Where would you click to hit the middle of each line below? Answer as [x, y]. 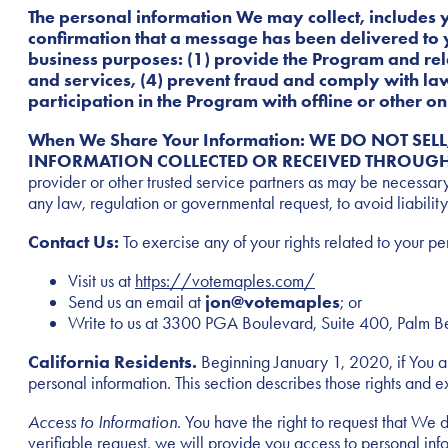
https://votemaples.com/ [225, 281]
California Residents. [112, 362]
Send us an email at [136, 302]
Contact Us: [73, 242]
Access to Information [102, 422]
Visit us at [101, 281]
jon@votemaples [272, 302]
